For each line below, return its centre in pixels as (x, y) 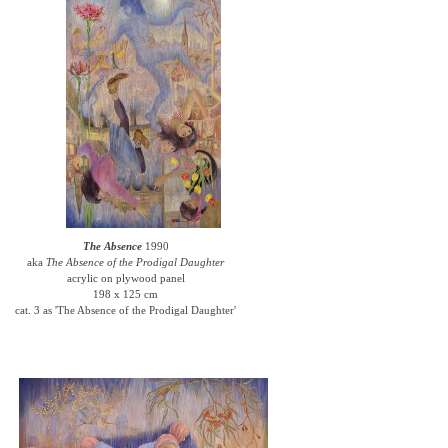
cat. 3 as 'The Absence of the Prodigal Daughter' (126, 310)
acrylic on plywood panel (125, 278)
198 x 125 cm (126, 294)
